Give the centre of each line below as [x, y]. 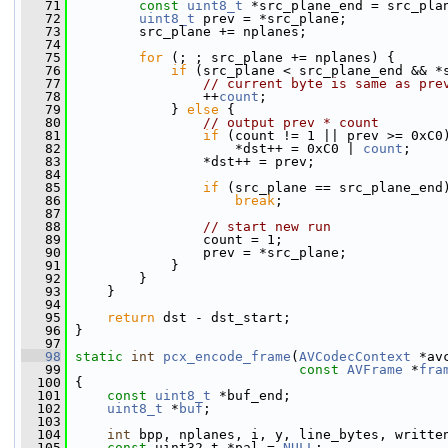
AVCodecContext [355, 356]
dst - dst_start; [223, 317]
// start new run [267, 226]
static [99, 356]
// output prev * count [291, 122]
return [131, 317]
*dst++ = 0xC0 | [215, 148]
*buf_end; [251, 395]
